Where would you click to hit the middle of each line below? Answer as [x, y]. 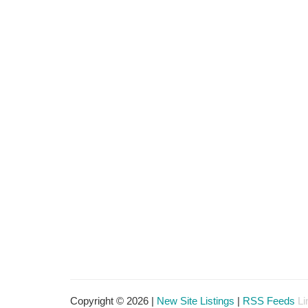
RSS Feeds [269, 301]
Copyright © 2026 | [113, 301]
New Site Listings [196, 301]
